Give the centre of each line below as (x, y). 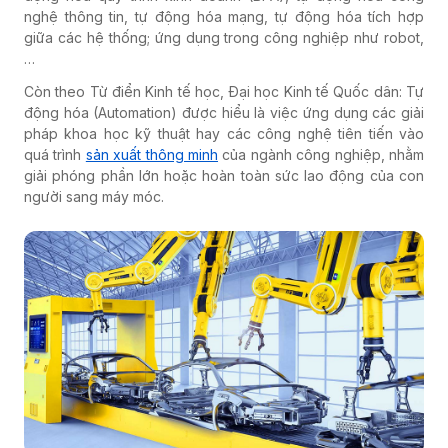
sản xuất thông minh (152, 154)
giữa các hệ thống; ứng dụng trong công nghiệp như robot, (224, 37)
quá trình (55, 154)
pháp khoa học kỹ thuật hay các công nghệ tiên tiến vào (224, 133)
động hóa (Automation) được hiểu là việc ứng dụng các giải (224, 112)
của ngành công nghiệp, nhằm (321, 154)
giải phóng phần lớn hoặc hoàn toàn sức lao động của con (224, 175)
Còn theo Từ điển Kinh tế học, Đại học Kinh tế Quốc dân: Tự (224, 91)
